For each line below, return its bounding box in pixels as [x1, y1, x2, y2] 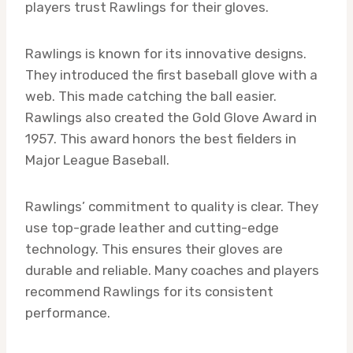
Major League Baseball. [25, 151, 169, 168]
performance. [25, 304, 110, 321]
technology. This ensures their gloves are [25, 240, 283, 257]
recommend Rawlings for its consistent [25, 283, 273, 299]
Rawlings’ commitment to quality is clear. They [25, 198, 318, 214]
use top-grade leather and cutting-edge [25, 219, 279, 236]
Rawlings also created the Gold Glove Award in [25, 109, 317, 125]
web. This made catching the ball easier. [25, 87, 277, 104]
